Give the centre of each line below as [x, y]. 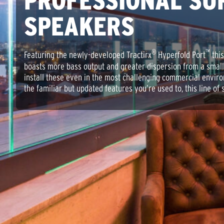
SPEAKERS [79, 26]
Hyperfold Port [181, 55]
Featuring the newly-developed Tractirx [88, 55]
